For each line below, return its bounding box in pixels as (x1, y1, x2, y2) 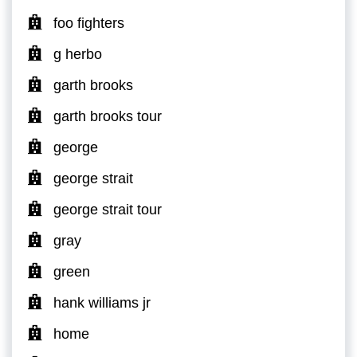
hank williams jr (53, 294, 151, 311)
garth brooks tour (53, 108, 162, 124)
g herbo (53, 45, 102, 62)
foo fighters (53, 14, 124, 31)
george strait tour (53, 201, 162, 218)
